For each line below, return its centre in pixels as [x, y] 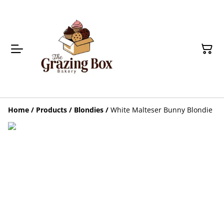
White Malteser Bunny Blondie [161, 110]
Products [51, 110]
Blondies [89, 110]
